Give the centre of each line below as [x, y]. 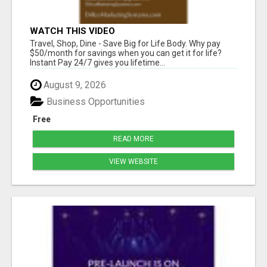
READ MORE [133, 139]
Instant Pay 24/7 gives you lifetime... [97, 62]
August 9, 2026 [74, 85]
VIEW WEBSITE [133, 161]
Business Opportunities [94, 101]
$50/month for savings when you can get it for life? [126, 53]
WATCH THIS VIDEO [72, 31]
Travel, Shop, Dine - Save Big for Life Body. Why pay [125, 43]
